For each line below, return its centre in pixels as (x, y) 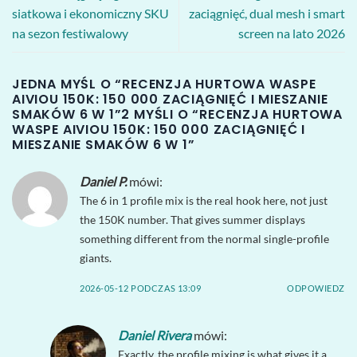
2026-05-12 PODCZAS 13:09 (141, 288)
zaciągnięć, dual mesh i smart (267, 14)
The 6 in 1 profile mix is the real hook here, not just (204, 201)
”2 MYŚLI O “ (157, 115)
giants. (96, 258)
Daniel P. (103, 182)
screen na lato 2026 (292, 33)
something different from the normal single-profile (204, 239)
